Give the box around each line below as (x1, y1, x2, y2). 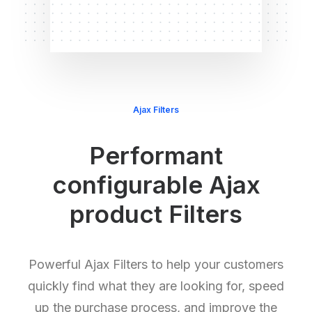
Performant (89, 141, 223, 170)
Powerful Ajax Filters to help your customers (29, 257, 283, 272)
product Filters (70, 199, 242, 228)
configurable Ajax (52, 170, 260, 199)
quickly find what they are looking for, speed (28, 279, 284, 293)
